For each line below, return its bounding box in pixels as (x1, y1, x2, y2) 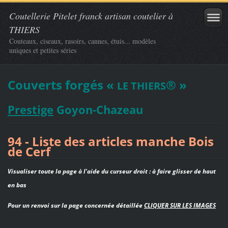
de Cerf (7, 142, 50, 160)
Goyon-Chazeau (53, 101, 143, 117)
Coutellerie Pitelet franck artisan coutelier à (9, 10, 173, 22)
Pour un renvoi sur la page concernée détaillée (7, 201, 144, 210)
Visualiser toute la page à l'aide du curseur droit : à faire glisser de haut (7, 166, 216, 176)
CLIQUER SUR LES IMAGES (144, 201, 216, 210)
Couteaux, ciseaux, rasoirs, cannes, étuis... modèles (9, 36, 156, 46)
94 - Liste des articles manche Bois (7, 132, 214, 150)
